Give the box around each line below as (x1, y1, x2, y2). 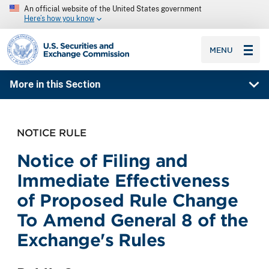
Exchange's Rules (17, 229, 166, 250)
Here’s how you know (24, 14, 94, 23)
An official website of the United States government (24, 5, 202, 13)
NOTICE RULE (17, 126, 86, 139)
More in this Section (9, 79, 100, 91)
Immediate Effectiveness (17, 170, 230, 190)
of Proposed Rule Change (17, 190, 238, 210)
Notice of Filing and (17, 150, 187, 171)
